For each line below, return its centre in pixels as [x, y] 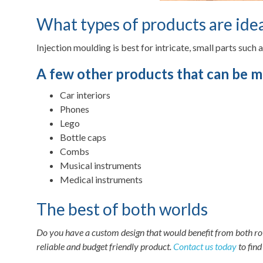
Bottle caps [83, 137]
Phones [75, 109]
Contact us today [205, 247]
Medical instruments [101, 179]
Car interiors [85, 95]
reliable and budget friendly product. [105, 247]
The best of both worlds [122, 209]
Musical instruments [101, 165]
